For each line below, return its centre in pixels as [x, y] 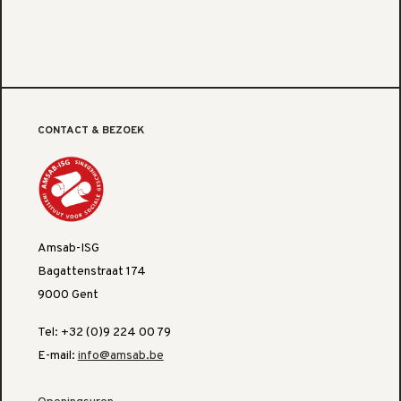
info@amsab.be [120, 356]
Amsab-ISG [68, 249]
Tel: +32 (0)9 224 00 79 [104, 333]
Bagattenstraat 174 [91, 272]
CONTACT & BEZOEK [90, 131]
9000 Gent [69, 295]
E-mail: [57, 356]
